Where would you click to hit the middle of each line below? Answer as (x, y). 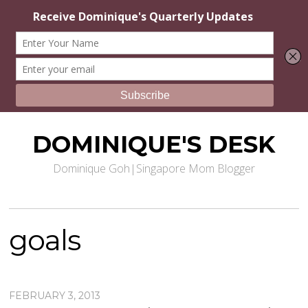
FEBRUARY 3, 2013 (55, 296)
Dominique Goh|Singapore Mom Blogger (154, 168)
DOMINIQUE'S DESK (154, 144)
